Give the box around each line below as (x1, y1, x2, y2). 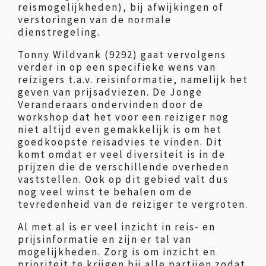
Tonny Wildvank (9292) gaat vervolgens (18, 48, 226, 61)
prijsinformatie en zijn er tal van (18, 233, 192, 246)
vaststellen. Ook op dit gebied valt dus (18, 173, 229, 186)
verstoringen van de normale (18, 13, 172, 26)
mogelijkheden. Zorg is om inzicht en (18, 245, 216, 258)
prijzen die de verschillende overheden (18, 160, 229, 173)
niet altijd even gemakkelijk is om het (18, 123, 222, 136)
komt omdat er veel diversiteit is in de (18, 148, 226, 161)
